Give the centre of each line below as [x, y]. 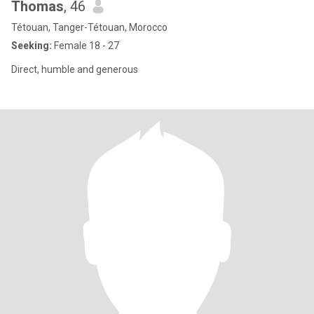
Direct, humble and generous [75, 69]
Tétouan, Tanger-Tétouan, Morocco [89, 27]
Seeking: [32, 46]
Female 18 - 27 [86, 46]
